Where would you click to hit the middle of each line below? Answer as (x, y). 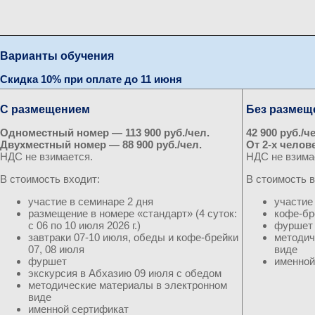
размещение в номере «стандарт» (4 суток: (133, 213)
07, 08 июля (56, 249)
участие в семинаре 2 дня (91, 201)
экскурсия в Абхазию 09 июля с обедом (125, 273)
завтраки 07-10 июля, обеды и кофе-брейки (133, 237)
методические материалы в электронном (128, 285)
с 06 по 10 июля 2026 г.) (84, 225)
